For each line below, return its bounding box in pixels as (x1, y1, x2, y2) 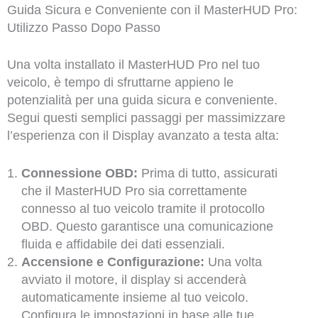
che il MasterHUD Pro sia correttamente (21, 184, 247, 199)
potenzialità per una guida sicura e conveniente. (6, 92, 278, 107)
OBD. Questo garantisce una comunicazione (21, 219, 273, 234)
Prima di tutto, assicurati (137, 166, 278, 181)
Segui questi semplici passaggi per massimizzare (6, 110, 285, 125)
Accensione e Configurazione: (21, 255, 204, 270)
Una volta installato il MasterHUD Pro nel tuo (6, 57, 260, 72)
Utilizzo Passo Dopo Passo (6, 20, 160, 35)
